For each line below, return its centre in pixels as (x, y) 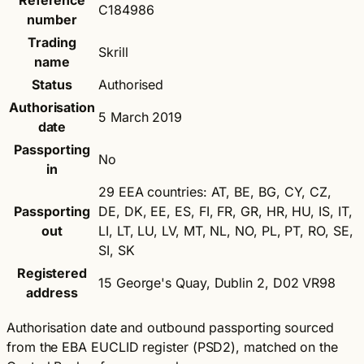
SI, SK (117, 250)
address (52, 292)
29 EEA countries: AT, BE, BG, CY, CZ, (215, 192)
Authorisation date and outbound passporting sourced (170, 327)
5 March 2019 (141, 117)
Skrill (113, 52)
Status (52, 84)
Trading (52, 42)
